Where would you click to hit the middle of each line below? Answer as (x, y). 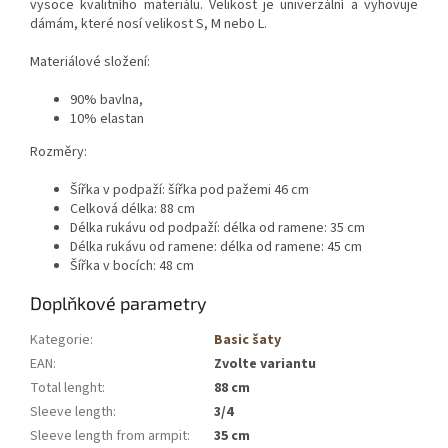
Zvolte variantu (265, 363)
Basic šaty (247, 339)
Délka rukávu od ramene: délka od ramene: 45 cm (216, 246)
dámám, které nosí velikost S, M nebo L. (148, 23)
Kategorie (60, 339)
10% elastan (107, 118)
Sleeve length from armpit (108, 435)
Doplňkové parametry (118, 302)
